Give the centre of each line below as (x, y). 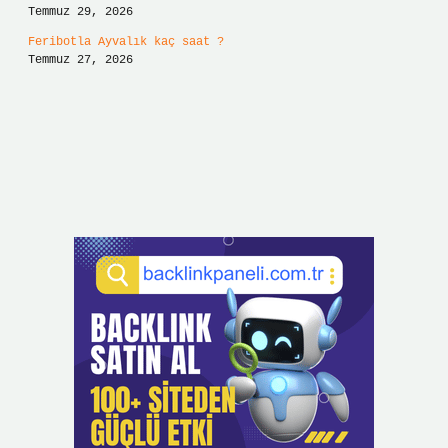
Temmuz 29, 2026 (80, 12)
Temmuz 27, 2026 (80, 60)
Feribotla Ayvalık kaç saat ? (126, 42)
